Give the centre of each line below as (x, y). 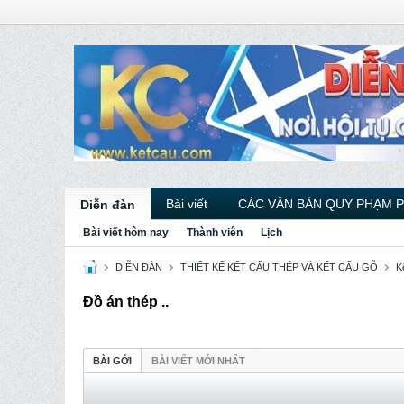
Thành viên (215, 233)
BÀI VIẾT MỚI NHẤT (198, 361)
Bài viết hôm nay (126, 233)
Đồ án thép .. (126, 302)
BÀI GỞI (112, 361)
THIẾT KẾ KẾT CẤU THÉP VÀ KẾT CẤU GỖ (279, 267)
